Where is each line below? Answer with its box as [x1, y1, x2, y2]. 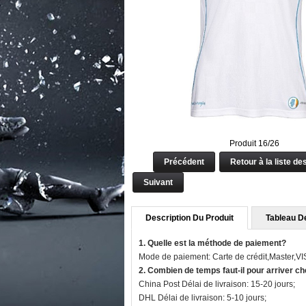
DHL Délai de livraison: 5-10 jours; [139, 293, 266, 303]
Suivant [141, 178, 175, 187]
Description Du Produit [145, 213, 234, 223]
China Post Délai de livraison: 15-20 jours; [139, 279, 295, 289]
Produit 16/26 [229, 139, 279, 148]
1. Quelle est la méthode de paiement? [139, 238, 286, 248]
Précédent [162, 157, 206, 167]
